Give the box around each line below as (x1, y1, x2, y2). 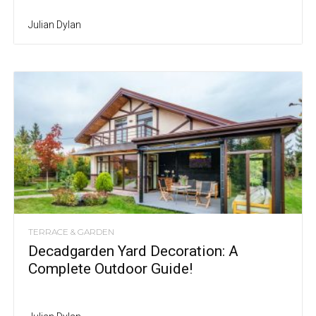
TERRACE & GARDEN (28, 226, 114, 237)
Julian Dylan (28, 18, 81, 30)
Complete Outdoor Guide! (28, 260, 193, 277)
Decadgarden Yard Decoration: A (28, 243, 238, 260)
